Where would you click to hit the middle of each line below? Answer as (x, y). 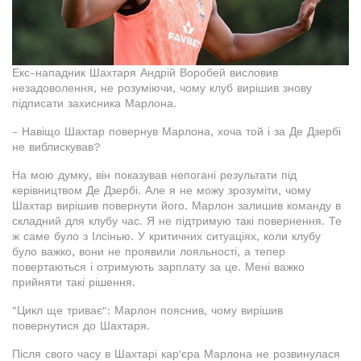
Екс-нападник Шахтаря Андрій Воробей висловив (145, 73)
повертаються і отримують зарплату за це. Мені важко (158, 267)
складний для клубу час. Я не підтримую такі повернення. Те (177, 221)
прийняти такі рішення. (74, 282)
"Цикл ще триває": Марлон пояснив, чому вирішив (147, 311)
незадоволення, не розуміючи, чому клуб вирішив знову (162, 88)
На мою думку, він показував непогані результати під (154, 175)
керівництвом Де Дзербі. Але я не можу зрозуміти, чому (162, 191)
